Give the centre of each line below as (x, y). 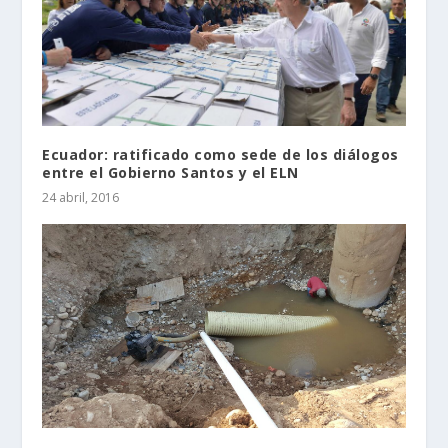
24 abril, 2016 (81, 198)
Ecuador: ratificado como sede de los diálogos (220, 155)
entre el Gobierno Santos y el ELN (170, 173)
